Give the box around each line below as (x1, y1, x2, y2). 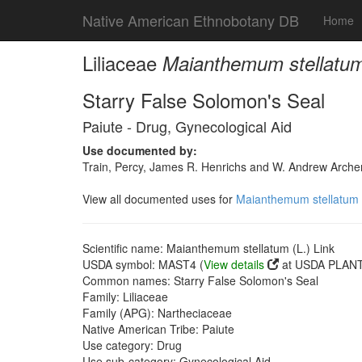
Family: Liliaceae (82, 288, 168, 305)
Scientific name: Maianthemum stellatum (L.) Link (82, 240, 335, 256)
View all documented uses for (82, 191, 236, 207)
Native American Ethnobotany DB (82, 10, 299, 31)
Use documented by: (82, 142, 197, 158)
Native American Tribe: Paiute (82, 321, 234, 337)
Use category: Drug (82, 337, 182, 353)
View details (204, 256, 264, 272)
